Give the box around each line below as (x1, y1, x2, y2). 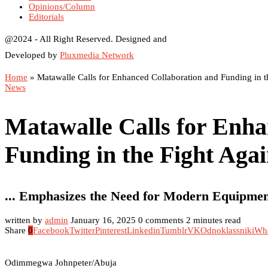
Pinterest (95, 225, 127, 235)
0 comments (138, 215, 184, 225)
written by (5, 215, 45, 225)
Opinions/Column (29, 2, 95, 11)
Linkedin (127, 225, 160, 235)
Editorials (29, 12, 64, 22)
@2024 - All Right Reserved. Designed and (5, 34, 167, 44)
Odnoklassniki (200, 225, 254, 235)
